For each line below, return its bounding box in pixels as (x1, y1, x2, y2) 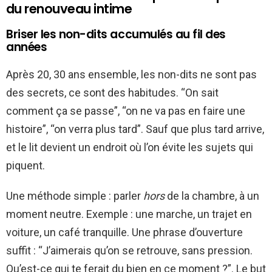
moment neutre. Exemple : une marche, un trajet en (6, 207, 252, 220)
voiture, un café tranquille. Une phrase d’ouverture (6, 225, 243, 239)
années (6, 38, 47, 55)
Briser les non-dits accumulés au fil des (6, 25, 226, 42)
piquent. (6, 158, 45, 172)
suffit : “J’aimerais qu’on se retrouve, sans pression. (6, 243, 253, 257)
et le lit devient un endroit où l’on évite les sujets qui (6, 140, 253, 154)
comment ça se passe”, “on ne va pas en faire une (6, 104, 245, 117)
